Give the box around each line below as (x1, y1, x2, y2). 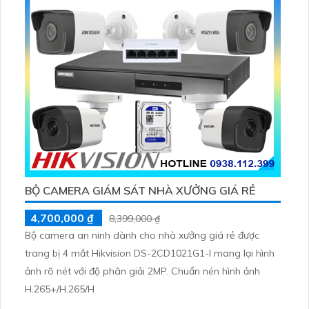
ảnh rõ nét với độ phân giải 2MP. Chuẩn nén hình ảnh (25, 264, 260, 277)
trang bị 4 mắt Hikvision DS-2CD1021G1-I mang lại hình (25, 246, 275, 259)
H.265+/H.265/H (25, 282, 94, 295)
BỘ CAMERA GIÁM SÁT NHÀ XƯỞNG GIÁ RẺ (25, 183, 255, 197)
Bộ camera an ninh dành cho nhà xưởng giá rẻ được (25, 228, 259, 241)
